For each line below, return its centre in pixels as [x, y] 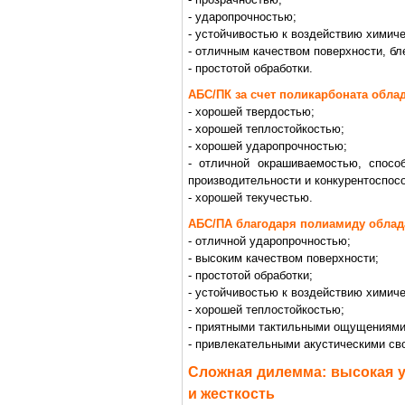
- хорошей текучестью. [250, 198]
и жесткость [231, 394]
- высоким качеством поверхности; [283, 258]
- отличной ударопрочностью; [269, 241]
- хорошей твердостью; [251, 112]
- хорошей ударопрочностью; [268, 146]
